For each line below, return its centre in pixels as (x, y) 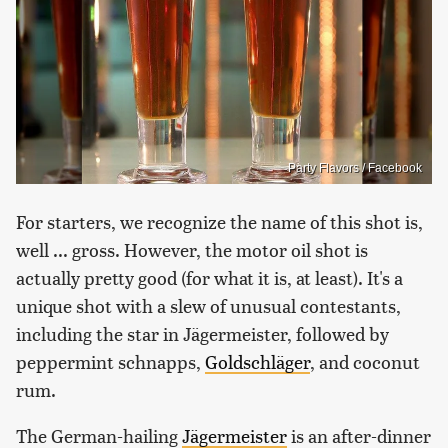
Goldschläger (257, 361)
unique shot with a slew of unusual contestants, (208, 305)
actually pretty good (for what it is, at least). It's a (209, 277)
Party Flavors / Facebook (355, 167)
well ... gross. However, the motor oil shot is (192, 249)
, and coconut (365, 361)
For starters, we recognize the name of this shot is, (219, 221)
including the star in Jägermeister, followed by (202, 333)
